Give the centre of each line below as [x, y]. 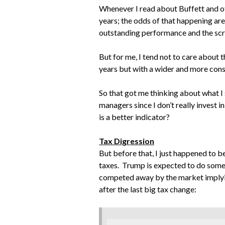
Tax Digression [127, 141]
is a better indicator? [134, 117]
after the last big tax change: [148, 189]
